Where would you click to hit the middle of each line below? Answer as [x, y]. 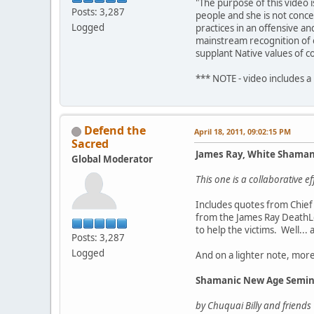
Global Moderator [112, 159]
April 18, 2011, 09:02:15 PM [243, 132]
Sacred [90, 144]
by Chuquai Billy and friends [253, 306]
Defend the [115, 131]
